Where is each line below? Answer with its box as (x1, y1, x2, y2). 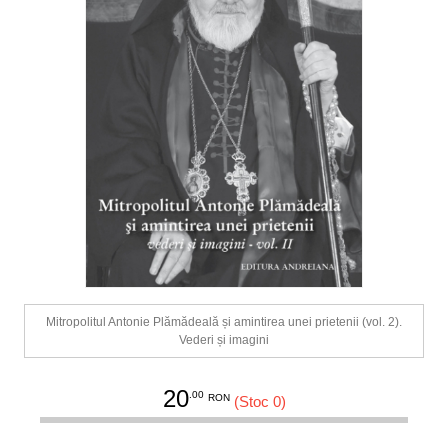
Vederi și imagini (179, 333, 269, 348)
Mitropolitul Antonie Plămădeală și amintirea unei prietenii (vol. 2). (46, 315, 402, 330)
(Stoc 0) (233, 393, 286, 411)
